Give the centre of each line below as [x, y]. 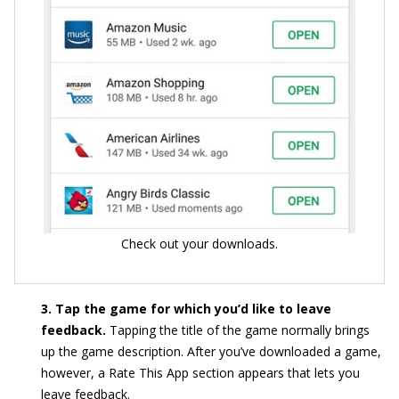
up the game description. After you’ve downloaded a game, [211, 352]
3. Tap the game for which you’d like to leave [186, 309]
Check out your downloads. [199, 244]
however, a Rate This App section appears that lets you [200, 373]
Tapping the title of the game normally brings [240, 330]
